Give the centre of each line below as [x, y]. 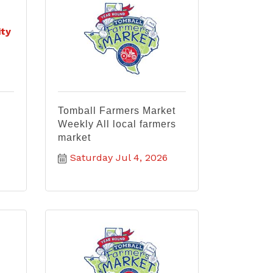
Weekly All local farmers [117, 124]
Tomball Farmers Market [116, 111]
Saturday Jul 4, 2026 [119, 158]
